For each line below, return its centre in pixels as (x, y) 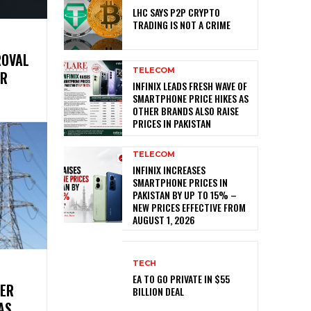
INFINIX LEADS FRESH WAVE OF (190, 86)
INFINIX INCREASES (169, 170)
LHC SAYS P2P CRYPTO (176, 12)
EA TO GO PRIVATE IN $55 (181, 279)
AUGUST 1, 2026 (164, 220)
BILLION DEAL (158, 292)
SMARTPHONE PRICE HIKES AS (191, 99)
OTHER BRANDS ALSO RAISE (186, 111)
